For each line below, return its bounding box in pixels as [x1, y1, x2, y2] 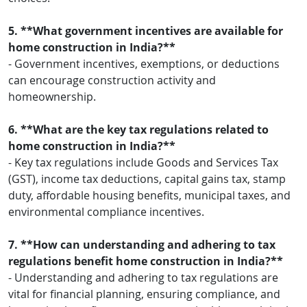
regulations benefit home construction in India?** [8, 253, 283, 269]
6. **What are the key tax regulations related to [8, 121, 269, 137]
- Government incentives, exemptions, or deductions [8, 56, 280, 71]
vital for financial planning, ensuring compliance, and [8, 286, 280, 302]
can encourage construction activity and [8, 72, 216, 88]
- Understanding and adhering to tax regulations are [8, 269, 278, 285]
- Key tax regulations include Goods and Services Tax [8, 154, 278, 170]
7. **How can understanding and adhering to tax [8, 236, 275, 252]
